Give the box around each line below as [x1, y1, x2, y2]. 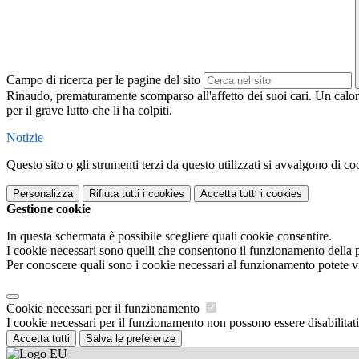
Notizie [6, 131, 43, 145]
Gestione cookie [6, 202, 91, 216]
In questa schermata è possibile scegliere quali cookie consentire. [6, 229, 332, 244]
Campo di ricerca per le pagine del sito [6, 73, 200, 87]
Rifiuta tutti [89, 188, 139, 200]
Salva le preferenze [86, 333, 175, 345]
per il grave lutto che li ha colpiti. [6, 103, 172, 118]
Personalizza [13, 188, 73, 200]
